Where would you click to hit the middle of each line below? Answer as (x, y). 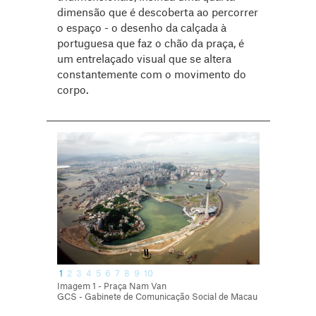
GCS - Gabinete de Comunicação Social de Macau (158, 297)
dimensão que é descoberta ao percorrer (157, 13)
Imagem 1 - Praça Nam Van (113, 286)
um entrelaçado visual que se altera (144, 60)
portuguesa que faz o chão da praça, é (150, 44)
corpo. (73, 91)
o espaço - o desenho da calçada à (141, 29)
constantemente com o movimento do (151, 75)
